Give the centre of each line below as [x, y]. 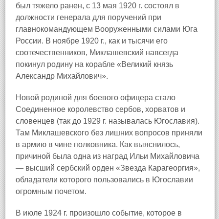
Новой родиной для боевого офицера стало [96, 98]
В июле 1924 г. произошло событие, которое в [99, 213]
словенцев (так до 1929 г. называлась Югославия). [108, 121]
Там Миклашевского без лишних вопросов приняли [109, 133]
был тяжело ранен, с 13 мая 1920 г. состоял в [98, 6]
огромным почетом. [51, 191]
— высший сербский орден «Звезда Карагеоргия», [108, 168]
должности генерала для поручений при [88, 17]
